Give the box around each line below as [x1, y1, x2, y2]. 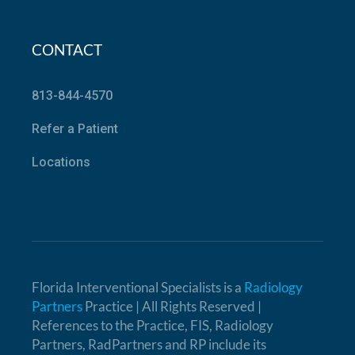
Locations [32, 155, 91, 170]
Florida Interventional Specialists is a [32, 279, 245, 296]
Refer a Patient [32, 121, 119, 136]
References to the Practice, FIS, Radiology [32, 317, 274, 334]
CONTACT [32, 40, 103, 59]
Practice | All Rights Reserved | [85, 298, 262, 315]
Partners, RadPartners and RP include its [32, 336, 267, 353]
